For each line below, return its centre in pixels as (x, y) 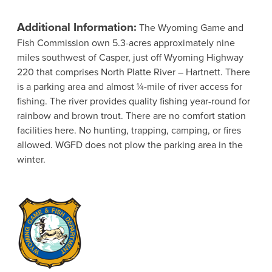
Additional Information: (76, 27)
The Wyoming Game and (190, 27)
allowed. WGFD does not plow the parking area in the (130, 144)
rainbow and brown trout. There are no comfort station (131, 115)
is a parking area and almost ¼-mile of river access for (129, 86)
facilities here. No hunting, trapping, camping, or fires (129, 130)
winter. (31, 159)
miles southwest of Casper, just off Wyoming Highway (130, 57)
